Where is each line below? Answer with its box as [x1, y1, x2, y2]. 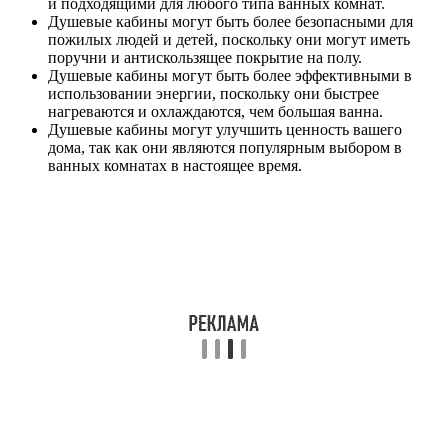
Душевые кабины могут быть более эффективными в [48, 66, 412, 84]
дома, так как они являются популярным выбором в [48, 138, 402, 156]
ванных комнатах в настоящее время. [48, 156, 302, 174]
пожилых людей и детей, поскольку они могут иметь [48, 30, 410, 48]
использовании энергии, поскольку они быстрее [48, 84, 379, 102]
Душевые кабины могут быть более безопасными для [48, 12, 413, 30]
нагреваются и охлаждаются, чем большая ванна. [48, 102, 383, 120]
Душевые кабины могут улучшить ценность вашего [48, 120, 402, 138]
